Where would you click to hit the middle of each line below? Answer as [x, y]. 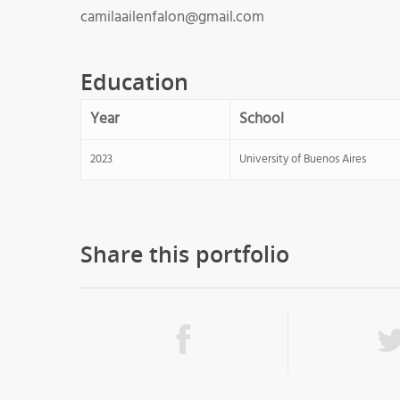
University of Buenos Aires [303, 159]
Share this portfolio [185, 253]
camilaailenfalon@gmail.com [172, 17]
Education [134, 81]
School [262, 119]
